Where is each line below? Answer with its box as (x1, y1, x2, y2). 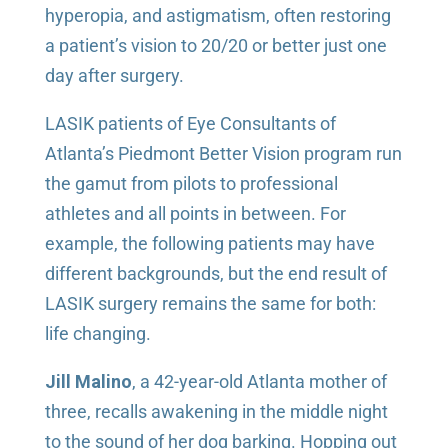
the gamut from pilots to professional (44, 172, 338, 194)
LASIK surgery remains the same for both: (44, 292, 376, 314)
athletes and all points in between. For (44, 202, 346, 224)
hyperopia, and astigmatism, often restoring (44, 4, 391, 26)
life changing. (44, 322, 151, 344)
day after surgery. (44, 64, 184, 86)
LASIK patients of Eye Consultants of (44, 112, 336, 134)
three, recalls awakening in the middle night (44, 400, 388, 422)
